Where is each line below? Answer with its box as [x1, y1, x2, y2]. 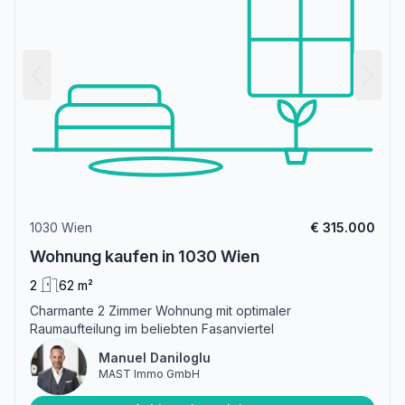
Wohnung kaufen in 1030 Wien [30, 246, 259, 266]
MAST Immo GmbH [99, 366, 200, 381]
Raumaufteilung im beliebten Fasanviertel [30, 320, 274, 336]
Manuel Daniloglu [99, 349, 211, 365]
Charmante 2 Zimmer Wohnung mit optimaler [30, 302, 291, 318]
